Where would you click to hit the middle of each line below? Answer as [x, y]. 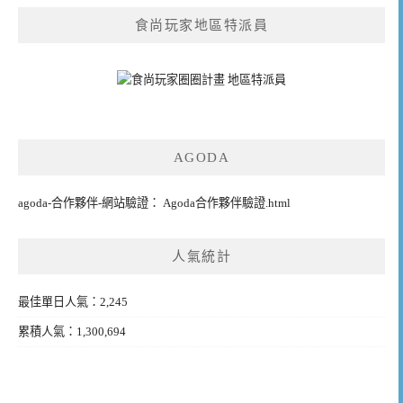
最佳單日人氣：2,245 [73, 302]
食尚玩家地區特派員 [201, 26]
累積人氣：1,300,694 [72, 332]
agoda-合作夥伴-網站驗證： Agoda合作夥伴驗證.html [154, 203]
